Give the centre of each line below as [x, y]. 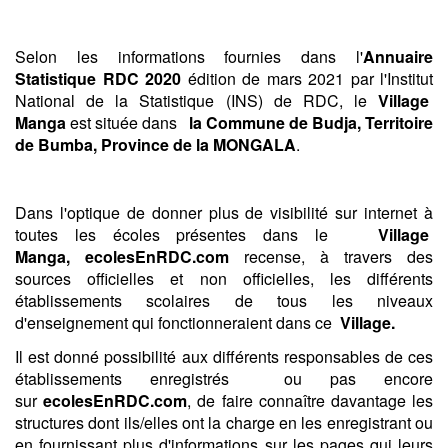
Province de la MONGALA [198, 144]
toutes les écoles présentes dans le [196, 234]
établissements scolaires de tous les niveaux [224, 300]
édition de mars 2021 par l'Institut [307, 78]
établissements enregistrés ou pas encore [224, 378]
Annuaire [398, 56]
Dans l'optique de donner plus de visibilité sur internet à [224, 212]
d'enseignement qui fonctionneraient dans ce [177, 322]
